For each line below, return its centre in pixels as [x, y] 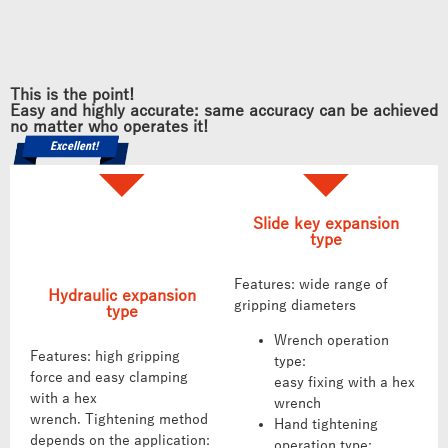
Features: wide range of [311, 285]
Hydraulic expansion [122, 296]
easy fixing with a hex [344, 383]
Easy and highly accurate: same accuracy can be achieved [224, 110]
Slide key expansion [326, 224]
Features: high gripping [105, 357]
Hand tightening [326, 425]
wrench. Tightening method [119, 420]
